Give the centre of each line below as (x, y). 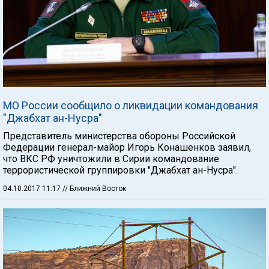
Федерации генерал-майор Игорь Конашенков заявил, (127, 148)
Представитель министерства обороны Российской (119, 136)
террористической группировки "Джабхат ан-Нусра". (120, 171)
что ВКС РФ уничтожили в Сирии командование (111, 159)
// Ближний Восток (94, 189)
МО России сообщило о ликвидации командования (131, 106)
